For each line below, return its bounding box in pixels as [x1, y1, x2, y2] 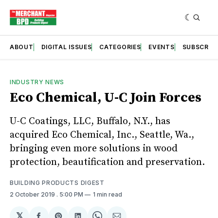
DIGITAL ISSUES [41, 43, 92, 51]
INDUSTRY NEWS [10, 78, 65, 86]
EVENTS [148, 43, 175, 51]
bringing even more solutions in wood [10, 142, 178, 155]
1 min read [93, 190, 122, 198]
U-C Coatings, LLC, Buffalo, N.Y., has [10, 115, 170, 127]
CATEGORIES [99, 43, 141, 51]
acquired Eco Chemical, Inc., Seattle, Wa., [10, 128, 194, 141]
